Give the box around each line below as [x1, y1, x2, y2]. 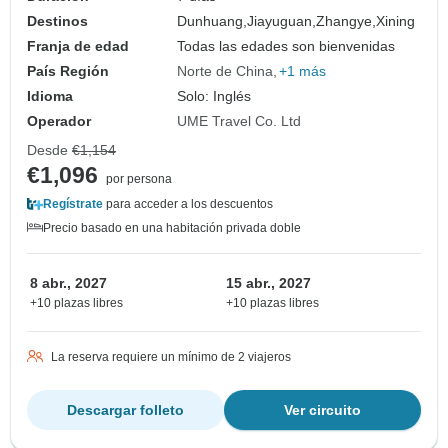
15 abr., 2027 [226, 275, 311, 292]
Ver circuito [284, 402, 361, 419]
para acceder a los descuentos [103, 197, 273, 212]
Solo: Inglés [177, 88, 252, 105]
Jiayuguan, [247, 13, 317, 30]
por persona [106, 172, 172, 187]
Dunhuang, [177, 13, 248, 30]
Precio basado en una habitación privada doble [43, 221, 301, 236]
